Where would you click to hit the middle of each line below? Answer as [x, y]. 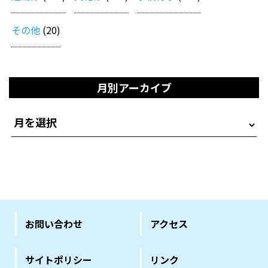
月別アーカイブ [134, 87]
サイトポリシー [59, 259]
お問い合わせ [54, 223]
